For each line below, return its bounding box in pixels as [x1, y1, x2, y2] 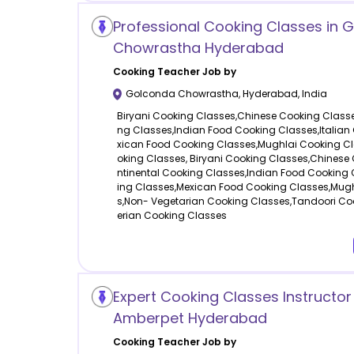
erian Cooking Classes [116, 209, 227, 223]
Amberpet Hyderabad [112, 308, 267, 329]
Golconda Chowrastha [125, 87, 239, 101]
